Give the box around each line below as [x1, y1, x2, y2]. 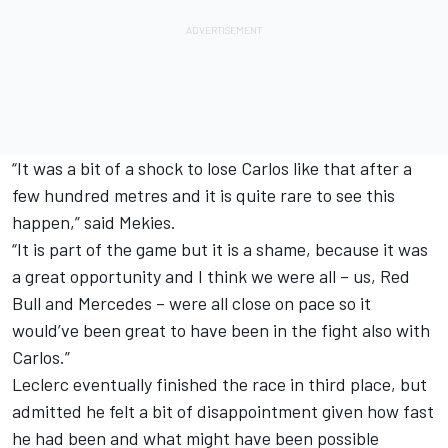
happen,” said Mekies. [12, 210, 176, 233]
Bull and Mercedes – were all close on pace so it [12, 291, 371, 314]
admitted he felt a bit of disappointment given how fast [12, 399, 434, 422]
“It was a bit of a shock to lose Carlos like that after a [12, 156, 412, 179]
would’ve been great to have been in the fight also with [12, 318, 430, 341]
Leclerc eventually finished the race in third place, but [12, 372, 427, 395]
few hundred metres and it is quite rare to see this [12, 183, 395, 206]
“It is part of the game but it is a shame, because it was [12, 237, 428, 260]
